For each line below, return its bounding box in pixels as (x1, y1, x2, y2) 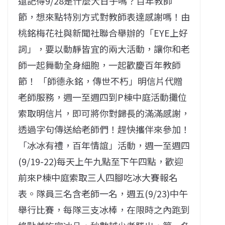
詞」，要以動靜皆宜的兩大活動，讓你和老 (18, 42, 190, 55)
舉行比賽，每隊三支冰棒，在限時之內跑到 (18, 203, 190, 216)
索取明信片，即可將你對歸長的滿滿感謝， (18, 106, 190, 120)
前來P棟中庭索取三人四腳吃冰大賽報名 (18, 171, 178, 184)
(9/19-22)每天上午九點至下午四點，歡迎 (18, 155, 183, 168)
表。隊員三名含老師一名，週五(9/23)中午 (18, 187, 188, 200)
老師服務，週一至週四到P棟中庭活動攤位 (18, 90, 187, 103)
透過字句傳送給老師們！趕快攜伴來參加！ (18, 123, 190, 136)
